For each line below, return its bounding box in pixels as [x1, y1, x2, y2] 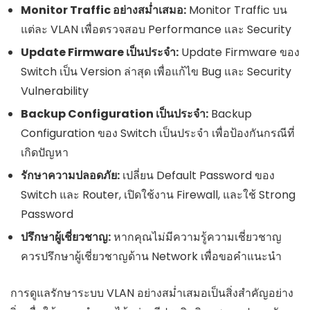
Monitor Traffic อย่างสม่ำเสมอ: [21, 2, 186, 19]
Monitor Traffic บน [186, 2, 287, 19]
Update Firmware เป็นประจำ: [21, 44, 179, 61]
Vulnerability [21, 83, 89, 100]
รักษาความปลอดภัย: [21, 167, 120, 184]
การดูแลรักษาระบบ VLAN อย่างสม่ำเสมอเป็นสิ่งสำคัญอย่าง [10, 285, 293, 302]
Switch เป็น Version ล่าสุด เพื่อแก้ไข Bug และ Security [21, 64, 291, 80]
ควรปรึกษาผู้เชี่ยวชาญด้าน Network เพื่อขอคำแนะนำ [21, 248, 282, 265]
